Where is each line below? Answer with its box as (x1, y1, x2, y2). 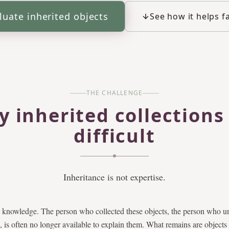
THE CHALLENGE (86, 88, 143, 97)
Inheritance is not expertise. (63, 171, 166, 183)
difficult (74, 123, 155, 148)
